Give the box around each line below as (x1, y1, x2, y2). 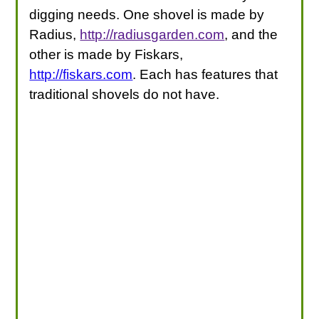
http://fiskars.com (29, 66, 133, 82)
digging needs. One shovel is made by (29, 6, 265, 22)
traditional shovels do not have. (29, 86, 220, 102)
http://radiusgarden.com (80, 26, 225, 42)
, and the (224, 26, 278, 42)
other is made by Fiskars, (29, 46, 184, 62)
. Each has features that (132, 66, 278, 82)
